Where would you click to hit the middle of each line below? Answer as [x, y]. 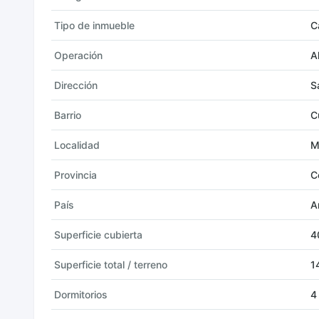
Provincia [75, 175]
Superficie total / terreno [111, 265]
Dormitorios [81, 294]
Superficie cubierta [98, 235]
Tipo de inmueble [94, 25]
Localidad [77, 145]
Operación [78, 55]
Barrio [68, 115]
